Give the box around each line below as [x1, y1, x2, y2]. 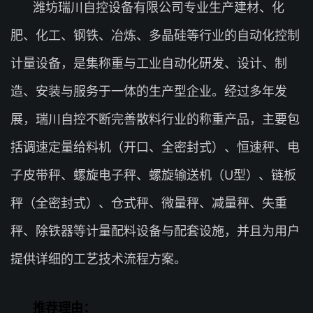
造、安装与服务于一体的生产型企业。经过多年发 [10, 84, 287, 99]
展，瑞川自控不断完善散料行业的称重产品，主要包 [10, 112, 300, 126]
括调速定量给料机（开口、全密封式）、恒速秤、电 [10, 140, 300, 154]
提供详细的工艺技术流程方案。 [10, 252, 187, 266]
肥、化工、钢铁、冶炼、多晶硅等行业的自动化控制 [10, 28, 300, 43]
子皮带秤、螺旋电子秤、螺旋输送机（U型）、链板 [10, 168, 296, 182]
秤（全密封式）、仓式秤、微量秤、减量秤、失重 [10, 196, 287, 210]
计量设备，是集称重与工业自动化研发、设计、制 [10, 56, 287, 71]
